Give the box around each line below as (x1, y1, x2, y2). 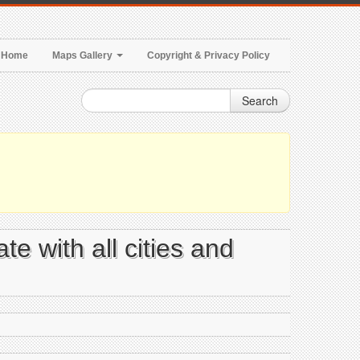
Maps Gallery (52, 50, 115, 61)
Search (242, 92, 278, 108)
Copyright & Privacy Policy (147, 50, 270, 61)
